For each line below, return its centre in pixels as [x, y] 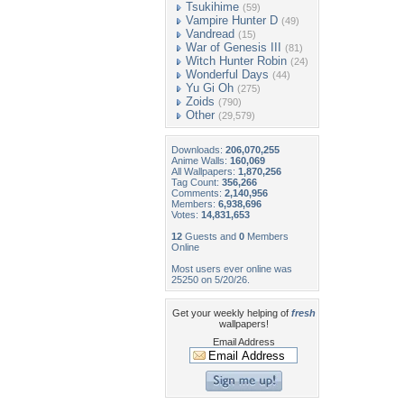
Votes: [186, 215]
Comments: [198, 193]
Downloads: [198, 150]
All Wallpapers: [205, 171]
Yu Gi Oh [210, 88]
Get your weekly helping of [231, 313]
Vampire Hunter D [232, 20]
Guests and [211, 236]
